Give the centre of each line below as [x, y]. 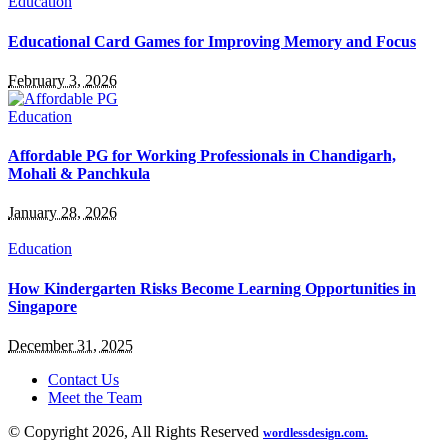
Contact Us [83, 379]
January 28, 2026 [62, 213]
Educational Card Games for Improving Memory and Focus [212, 41]
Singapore [42, 306]
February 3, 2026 [62, 80]
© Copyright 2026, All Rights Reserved [135, 431]
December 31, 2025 [70, 345]
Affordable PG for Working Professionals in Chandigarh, [202, 156]
